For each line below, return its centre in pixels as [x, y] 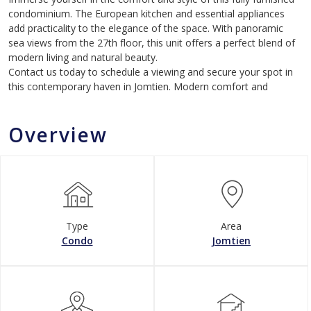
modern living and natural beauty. [83, 57]
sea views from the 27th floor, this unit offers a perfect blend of [152, 43]
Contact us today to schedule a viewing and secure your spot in [151, 72]
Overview [58, 135]
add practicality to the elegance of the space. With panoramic [146, 28]
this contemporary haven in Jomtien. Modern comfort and [140, 86]
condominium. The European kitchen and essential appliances [146, 14]
